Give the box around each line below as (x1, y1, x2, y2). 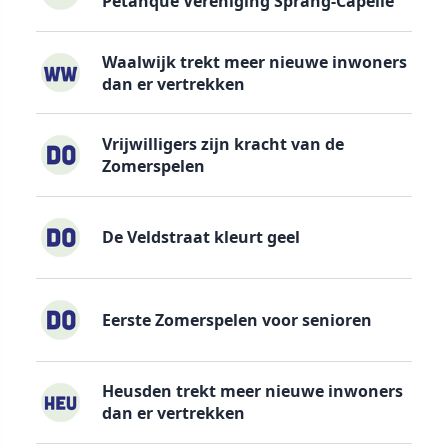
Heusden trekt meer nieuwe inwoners (101, 380, 403, 403)
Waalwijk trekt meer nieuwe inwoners (101, 50, 407, 73)
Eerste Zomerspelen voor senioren (101, 308, 372, 331)
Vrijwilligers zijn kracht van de (101, 132, 344, 155)
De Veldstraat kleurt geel (101, 226, 300, 249)
